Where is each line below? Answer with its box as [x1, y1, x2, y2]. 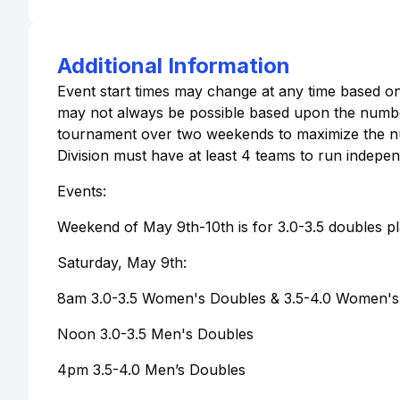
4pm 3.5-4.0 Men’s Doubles [57, 361, 246, 379]
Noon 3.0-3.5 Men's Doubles [57, 325, 254, 343]
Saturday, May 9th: [57, 254, 187, 271]
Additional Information [57, 53, 290, 79]
